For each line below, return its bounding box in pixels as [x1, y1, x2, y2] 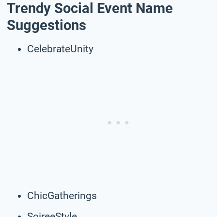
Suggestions [7, 17, 86, 34]
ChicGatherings [27, 189, 97, 201]
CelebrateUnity [27, 43, 93, 55]
